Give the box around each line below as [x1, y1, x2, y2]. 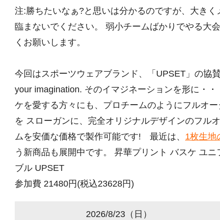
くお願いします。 [15, 37, 85, 47]
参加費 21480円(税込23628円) [15, 178, 134, 189]
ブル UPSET [15, 163, 64, 173]
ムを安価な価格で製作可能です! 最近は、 [15, 131, 185, 141]
